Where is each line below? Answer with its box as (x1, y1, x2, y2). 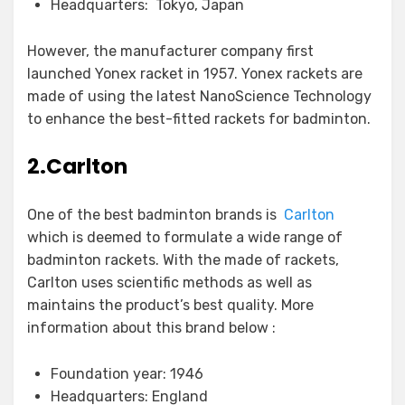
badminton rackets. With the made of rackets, (27, 251, 339, 268)
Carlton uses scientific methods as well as (27, 274, 312, 291)
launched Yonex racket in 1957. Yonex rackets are (27, 65, 363, 82)
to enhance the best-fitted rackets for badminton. (27, 110, 371, 127)
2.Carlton (27, 152, 127, 181)
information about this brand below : (27, 319, 276, 336)
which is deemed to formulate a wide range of (27, 229, 343, 246)
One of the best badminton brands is (27, 206, 284, 223)
